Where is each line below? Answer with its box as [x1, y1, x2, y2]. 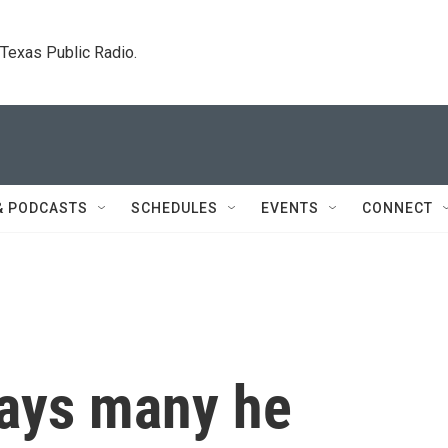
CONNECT [362, 200, 433, 216]
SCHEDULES [131, 200, 218, 216]
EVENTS [261, 200, 319, 216]
